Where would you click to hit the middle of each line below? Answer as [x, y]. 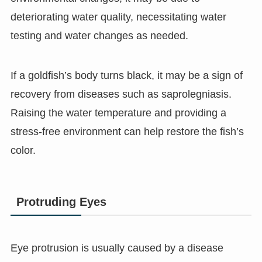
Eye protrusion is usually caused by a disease [117, 248]
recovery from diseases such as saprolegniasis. [121, 94]
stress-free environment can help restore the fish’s [127, 132]
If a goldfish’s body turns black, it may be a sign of [126, 76]
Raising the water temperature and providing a [118, 113]
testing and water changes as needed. [99, 36]
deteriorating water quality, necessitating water [118, 17]
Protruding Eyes [61, 202]
